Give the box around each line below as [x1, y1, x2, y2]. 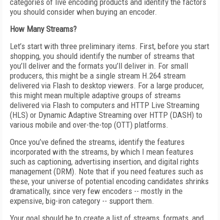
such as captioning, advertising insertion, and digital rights [10, 157, 199, 166]
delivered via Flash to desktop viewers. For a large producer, [10, 81, 204, 90]
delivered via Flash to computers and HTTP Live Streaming [10, 100, 199, 110]
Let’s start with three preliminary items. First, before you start [10, 41, 209, 51]
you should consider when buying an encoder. [10, 7, 157, 17]
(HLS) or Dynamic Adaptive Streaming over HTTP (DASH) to [10, 110, 202, 120]
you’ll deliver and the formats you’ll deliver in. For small [10, 61, 188, 71]
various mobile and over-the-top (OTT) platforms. [10, 120, 168, 130]
